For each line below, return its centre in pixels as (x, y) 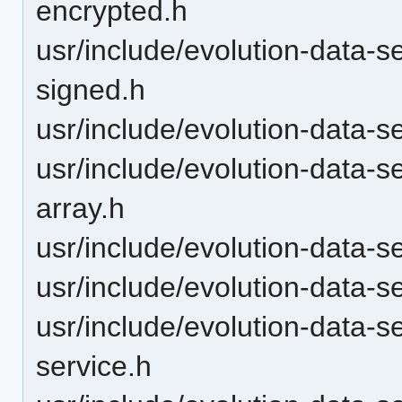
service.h (94, 366)
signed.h (91, 89)
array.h (81, 208)
